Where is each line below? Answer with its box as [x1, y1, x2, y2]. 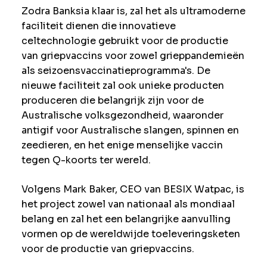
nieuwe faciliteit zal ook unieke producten [21, 79, 224, 92]
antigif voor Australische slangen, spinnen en [21, 123, 239, 136]
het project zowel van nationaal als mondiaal [21, 197, 235, 210]
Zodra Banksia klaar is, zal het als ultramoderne [21, 4, 246, 17]
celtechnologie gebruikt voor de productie [21, 34, 228, 47]
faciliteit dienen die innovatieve [21, 19, 176, 32]
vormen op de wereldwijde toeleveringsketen [21, 227, 240, 240]
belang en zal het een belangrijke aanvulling [21, 212, 231, 225]
